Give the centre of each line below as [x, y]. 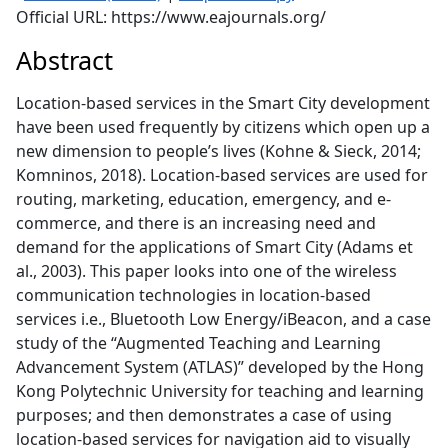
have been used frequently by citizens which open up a [223, 126]
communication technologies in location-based [193, 294]
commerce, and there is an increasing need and [196, 222]
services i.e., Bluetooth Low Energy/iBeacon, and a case [223, 318]
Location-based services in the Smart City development [223, 102]
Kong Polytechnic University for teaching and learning [220, 390]
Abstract [64, 59]
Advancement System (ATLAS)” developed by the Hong [220, 366]
